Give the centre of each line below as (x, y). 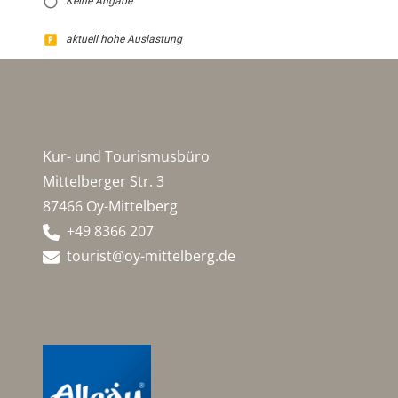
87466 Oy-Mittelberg (110, 206)
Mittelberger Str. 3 (103, 181)
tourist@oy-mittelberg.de (151, 256)
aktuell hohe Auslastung (124, 40)
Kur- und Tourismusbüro (126, 156)
